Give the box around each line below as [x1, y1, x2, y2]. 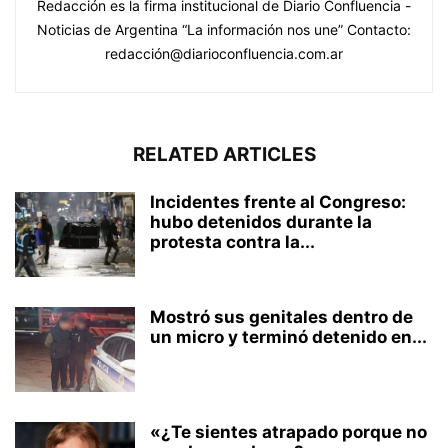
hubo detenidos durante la [150, 211, 372, 232]
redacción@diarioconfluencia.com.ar [105, 44, 343, 62]
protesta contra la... [150, 231, 315, 252]
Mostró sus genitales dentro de [150, 306, 413, 327]
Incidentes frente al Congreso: [150, 191, 406, 212]
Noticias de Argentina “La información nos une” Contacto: [37, 20, 411, 38]
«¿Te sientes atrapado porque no [150, 421, 427, 442]
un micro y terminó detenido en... [150, 326, 427, 347]
